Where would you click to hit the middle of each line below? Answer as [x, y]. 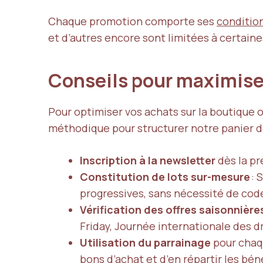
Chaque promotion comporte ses [132, 21]
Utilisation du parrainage [145, 242]
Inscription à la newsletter [148, 160]
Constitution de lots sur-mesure [165, 176]
